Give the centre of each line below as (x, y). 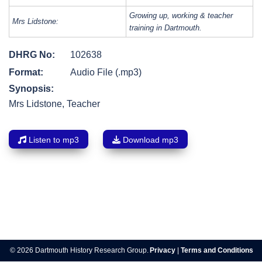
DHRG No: (32, 55)
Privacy (163, 251)
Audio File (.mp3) (106, 73)
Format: (26, 73)
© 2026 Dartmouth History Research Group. (79, 251)
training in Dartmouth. (166, 28)
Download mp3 (149, 140)
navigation (44, 240)
